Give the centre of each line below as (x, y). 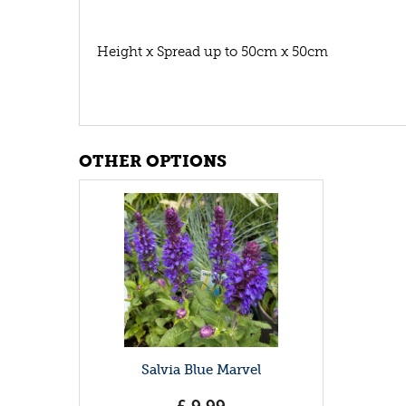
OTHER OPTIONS (153, 161)
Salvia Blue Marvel (201, 370)
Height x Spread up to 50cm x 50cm (213, 51)
